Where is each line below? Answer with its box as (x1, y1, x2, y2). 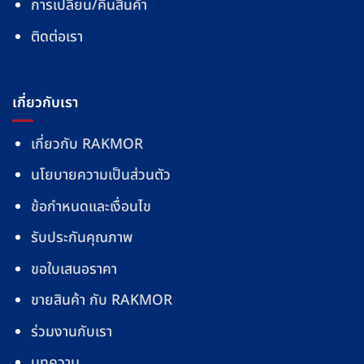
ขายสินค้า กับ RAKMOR (30, 289, 172, 312)
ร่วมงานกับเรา (30, 320, 112, 343)
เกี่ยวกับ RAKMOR (30, 132, 143, 155)
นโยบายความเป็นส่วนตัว (30, 164, 171, 187)
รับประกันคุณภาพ (30, 227, 132, 249)
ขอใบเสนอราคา (30, 258, 117, 280)
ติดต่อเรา (30, 25, 83, 48)
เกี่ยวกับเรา (12, 91, 78, 114)
